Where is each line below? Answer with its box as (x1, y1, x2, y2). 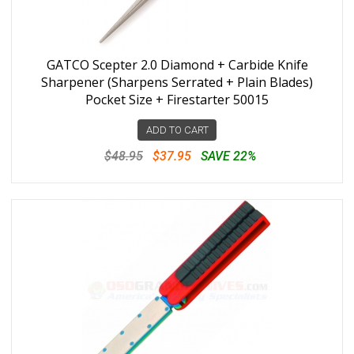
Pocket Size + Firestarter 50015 (85, 91, 269, 108)
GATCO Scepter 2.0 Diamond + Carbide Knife (46, 56, 308, 73)
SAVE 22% (201, 149, 256, 164)
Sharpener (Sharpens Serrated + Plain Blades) (41, 73, 313, 91)
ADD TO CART (145, 124, 209, 136)
